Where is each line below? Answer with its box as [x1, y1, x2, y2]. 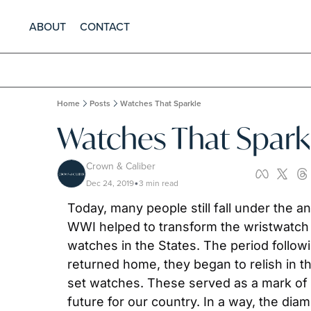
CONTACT [80, 19, 130, 34]
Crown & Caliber [86, 159, 155, 173]
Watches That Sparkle [120, 97, 201, 109]
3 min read [139, 177, 178, 189]
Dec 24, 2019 [86, 177, 134, 189]
